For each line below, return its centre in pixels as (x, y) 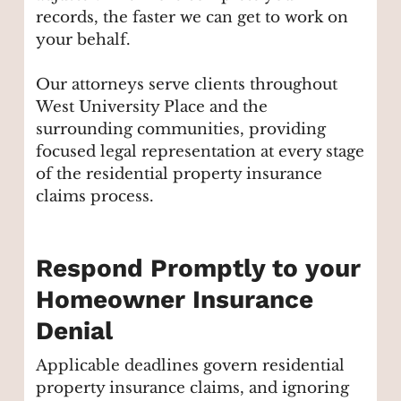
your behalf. (84, 39)
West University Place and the (152, 107)
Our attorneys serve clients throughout (187, 85)
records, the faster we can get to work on (192, 17)
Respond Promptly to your (199, 268)
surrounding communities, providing (181, 130)
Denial (75, 330)
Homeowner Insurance (175, 299)
